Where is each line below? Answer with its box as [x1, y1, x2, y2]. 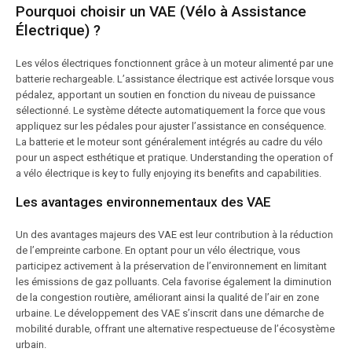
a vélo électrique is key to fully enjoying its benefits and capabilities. [16, 167, 321, 179]
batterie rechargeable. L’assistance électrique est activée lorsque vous [16, 73, 334, 85]
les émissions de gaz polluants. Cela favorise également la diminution [16, 276, 332, 288]
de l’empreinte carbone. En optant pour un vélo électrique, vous [16, 244, 300, 256]
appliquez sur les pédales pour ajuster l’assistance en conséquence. [16, 120, 326, 132]
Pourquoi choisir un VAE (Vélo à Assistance [16, 2, 306, 20]
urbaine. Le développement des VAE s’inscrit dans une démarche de [16, 307, 324, 319]
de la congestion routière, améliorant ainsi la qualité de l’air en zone [16, 291, 319, 303]
